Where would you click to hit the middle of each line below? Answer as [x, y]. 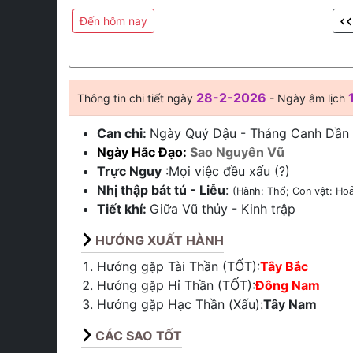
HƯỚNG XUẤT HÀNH [160, 240]
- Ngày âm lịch [307, 98]
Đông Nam [288, 285]
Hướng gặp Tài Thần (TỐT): [178, 266]
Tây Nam [290, 304]
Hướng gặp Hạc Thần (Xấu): [180, 304]
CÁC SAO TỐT [139, 336]
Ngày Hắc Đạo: [143, 152]
